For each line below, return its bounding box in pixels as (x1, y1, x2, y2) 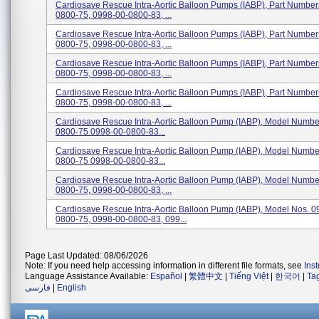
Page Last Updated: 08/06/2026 (25, 251, 148, 261)
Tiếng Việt (229, 271, 268, 281)
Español (150, 271, 182, 281)
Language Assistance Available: (25, 271, 150, 281)
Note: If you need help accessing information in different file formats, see (25, 261, 304, 271)
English (57, 283, 86, 293)
